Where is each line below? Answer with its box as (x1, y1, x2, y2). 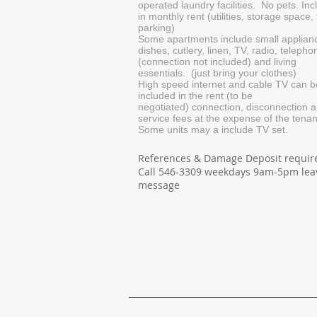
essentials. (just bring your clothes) (138, 67, 296, 79)
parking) (138, 22, 175, 33)
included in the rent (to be (138, 90, 253, 101)
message (138, 178, 180, 192)
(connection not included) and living (138, 56, 296, 67)
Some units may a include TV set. (138, 124, 288, 135)
